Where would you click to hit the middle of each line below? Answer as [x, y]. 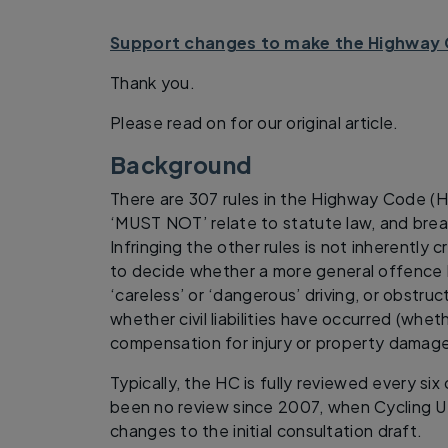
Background [181, 164]
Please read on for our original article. [254, 122]
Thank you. [152, 82]
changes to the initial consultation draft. [266, 430]
